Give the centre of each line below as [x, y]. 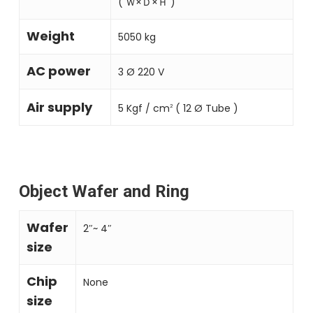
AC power [59, 71]
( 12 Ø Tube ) [206, 108]
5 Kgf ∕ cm [144, 108]
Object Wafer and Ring [104, 191]
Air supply [60, 107]
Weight [51, 36]
